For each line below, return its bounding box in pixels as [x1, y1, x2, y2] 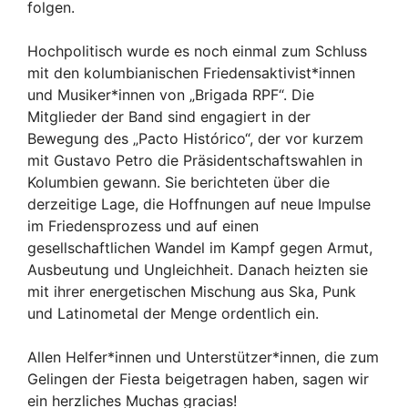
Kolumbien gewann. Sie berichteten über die [27, 172, 330, 191]
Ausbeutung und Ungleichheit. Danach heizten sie [27, 260, 368, 279]
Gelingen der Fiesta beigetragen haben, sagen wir [27, 369, 369, 388]
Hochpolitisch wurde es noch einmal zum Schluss [27, 41, 367, 60]
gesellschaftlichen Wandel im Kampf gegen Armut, [27, 238, 372, 257]
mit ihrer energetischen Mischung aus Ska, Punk [27, 281, 356, 301]
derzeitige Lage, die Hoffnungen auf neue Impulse [27, 194, 371, 213]
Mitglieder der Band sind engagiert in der [27, 107, 311, 126]
